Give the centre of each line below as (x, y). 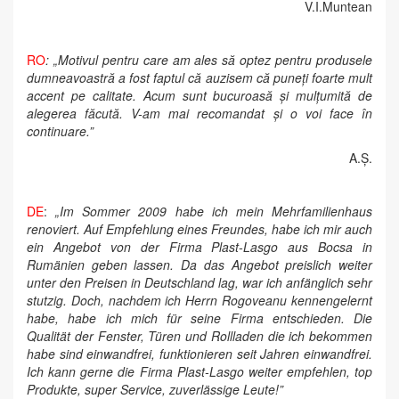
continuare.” (60, 131)
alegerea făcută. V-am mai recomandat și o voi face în (199, 113)
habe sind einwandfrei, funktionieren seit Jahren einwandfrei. (199, 354)
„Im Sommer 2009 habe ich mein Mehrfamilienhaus (214, 211)
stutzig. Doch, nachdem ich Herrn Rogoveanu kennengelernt (199, 300)
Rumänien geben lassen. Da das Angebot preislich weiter (199, 265)
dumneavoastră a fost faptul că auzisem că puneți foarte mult (199, 77)
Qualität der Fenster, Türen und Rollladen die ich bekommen (199, 336)
